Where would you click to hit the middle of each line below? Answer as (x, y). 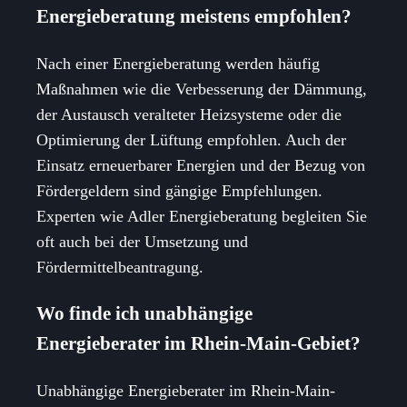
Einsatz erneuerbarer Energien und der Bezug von (201, 166)
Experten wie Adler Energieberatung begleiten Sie (202, 217)
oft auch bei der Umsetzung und (142, 242)
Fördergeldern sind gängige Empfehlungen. (179, 191)
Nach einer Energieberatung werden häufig (178, 64)
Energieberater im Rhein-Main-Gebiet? (199, 344)
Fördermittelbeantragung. (120, 268)
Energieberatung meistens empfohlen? (194, 16)
